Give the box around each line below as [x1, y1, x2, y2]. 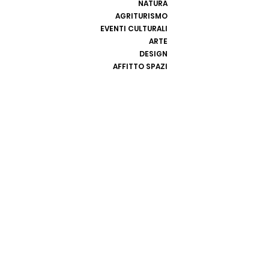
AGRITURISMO [115, 11, 168, 21]
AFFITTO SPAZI [113, 61, 168, 71]
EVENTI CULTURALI [100, 23, 168, 34]
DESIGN [139, 49, 168, 59]
